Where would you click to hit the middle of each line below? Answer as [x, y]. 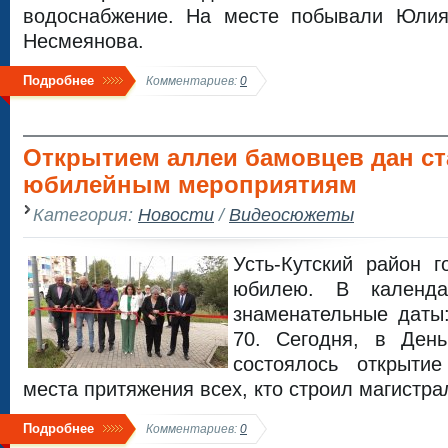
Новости [176, 214]
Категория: [85, 214]
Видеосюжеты [291, 214]
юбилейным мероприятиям [190, 184]
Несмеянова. [83, 40]
